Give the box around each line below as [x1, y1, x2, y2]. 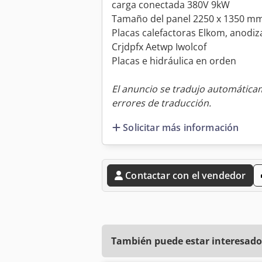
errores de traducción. [112, 96, 211, 110]
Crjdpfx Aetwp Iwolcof [112, 40, 206, 54]
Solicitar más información [123, 120, 239, 134]
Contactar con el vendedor [125, 168, 246, 182]
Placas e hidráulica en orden [112, 54, 236, 68]
